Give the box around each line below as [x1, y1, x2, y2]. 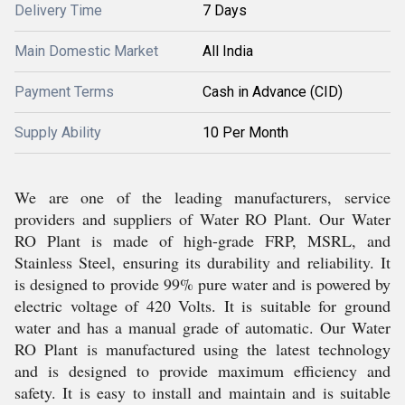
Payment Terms [14, 83, 114, 100]
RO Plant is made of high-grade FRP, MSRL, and [14, 230, 391, 251]
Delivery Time [14, 2, 102, 19]
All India [202, 42, 253, 60]
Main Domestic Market [14, 42, 158, 60]
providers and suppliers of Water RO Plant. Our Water [14, 208, 391, 230]
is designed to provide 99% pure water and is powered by [14, 273, 391, 295]
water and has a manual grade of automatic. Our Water [14, 316, 391, 338]
